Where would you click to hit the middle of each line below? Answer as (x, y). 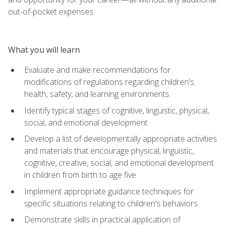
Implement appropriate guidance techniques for (109, 191)
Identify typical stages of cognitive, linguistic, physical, (117, 110)
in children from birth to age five (80, 175)
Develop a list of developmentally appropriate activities (121, 139)
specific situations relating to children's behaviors (111, 203)
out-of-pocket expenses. (51, 11)
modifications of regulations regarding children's (109, 82)
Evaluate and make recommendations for (97, 70)
